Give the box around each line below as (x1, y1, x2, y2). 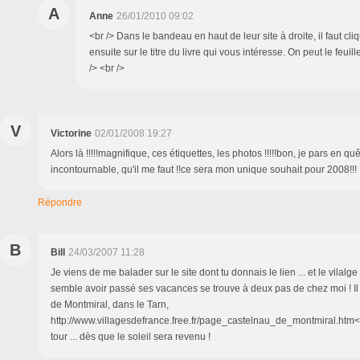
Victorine (51, 127, 92, 139)
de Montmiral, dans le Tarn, (51, 298, 169, 310)
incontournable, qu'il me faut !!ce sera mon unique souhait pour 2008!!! (51, 163, 357, 175)
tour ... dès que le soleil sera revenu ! (51, 330, 211, 342)
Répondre (38, 196, 82, 208)
